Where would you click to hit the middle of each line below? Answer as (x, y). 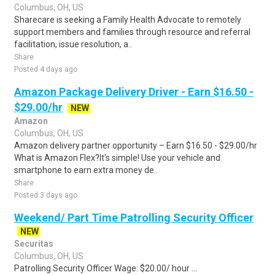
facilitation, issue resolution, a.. (73, 44)
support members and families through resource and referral (132, 32)
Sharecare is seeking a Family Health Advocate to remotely (128, 20)
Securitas (34, 244)
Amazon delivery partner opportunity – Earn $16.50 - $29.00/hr (136, 145)
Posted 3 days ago (46, 195)
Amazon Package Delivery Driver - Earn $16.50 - (134, 92)
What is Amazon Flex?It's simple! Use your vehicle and (117, 158)
